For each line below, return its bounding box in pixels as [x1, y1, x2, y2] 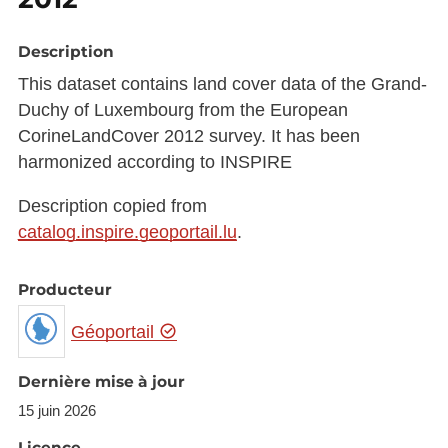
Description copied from [17, 195, 207, 216]
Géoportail [71, 321, 160, 342]
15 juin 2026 [17, 401, 96, 419]
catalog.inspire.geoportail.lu [17, 221, 237, 242]
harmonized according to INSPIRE [17, 152, 292, 173]
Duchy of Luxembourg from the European [17, 100, 348, 121]
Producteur [17, 279, 112, 299]
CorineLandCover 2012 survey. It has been [17, 126, 360, 147]
